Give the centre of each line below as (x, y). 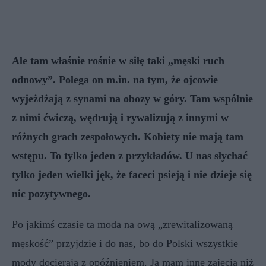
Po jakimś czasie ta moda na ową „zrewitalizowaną (122, 224)
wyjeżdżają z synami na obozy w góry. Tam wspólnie (132, 98)
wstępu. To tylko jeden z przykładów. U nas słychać (130, 155)
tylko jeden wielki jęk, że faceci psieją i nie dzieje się (132, 174)
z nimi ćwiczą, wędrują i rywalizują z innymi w (120, 117)
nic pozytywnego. (51, 193)
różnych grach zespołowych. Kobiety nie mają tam (128, 136)
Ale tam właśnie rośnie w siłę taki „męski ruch (118, 60)
